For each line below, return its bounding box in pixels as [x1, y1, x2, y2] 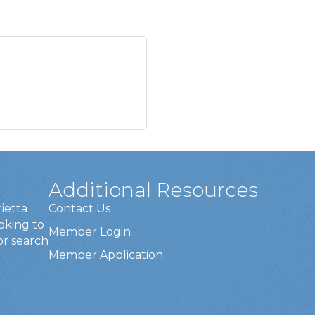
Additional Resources [49, 178, 259, 202]
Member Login [49, 225, 131, 239]
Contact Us [49, 202, 111, 216]
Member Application [49, 248, 164, 262]
